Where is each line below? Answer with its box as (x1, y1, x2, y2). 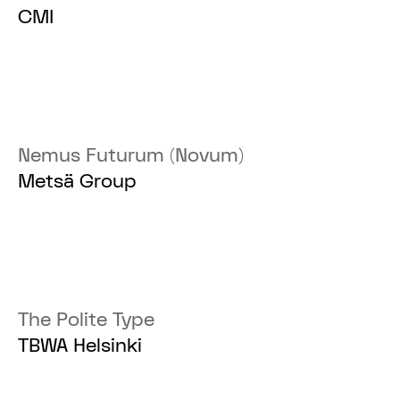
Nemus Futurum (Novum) (18, 144, 245, 168)
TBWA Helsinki (18, 334, 143, 358)
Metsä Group (18, 170, 137, 194)
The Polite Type (18, 308, 155, 332)
